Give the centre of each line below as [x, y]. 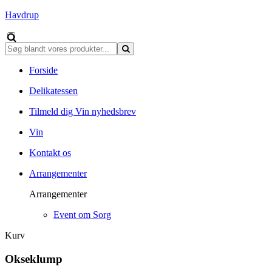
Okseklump [34, 259]
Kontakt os [50, 153]
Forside [43, 70]
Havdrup [22, 15]
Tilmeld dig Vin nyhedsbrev [83, 111]
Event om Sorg [82, 215]
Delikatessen [53, 91]
